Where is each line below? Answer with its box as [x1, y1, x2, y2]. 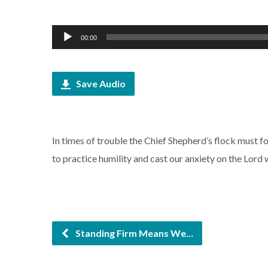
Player [51, 45, 78, 57]
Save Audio [74, 78, 126, 89]
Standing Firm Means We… [74, 227, 193, 239]
